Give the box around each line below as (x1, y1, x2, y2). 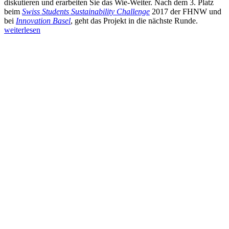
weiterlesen (4, 25, 40, 34)
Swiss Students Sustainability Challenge (22, 7, 150, 16)
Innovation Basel (16, 16, 71, 25)
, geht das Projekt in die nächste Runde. (71, 16, 198, 25)
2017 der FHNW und (150, 7, 221, 16)
